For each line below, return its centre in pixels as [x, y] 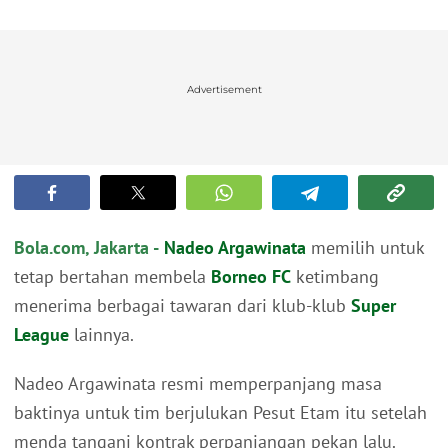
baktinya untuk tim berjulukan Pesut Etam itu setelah [220, 413]
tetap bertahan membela [112, 277]
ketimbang [335, 277]
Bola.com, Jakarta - [86, 248]
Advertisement [224, 90]
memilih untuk [365, 248]
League [41, 335]
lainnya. [101, 335]
